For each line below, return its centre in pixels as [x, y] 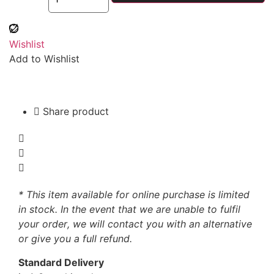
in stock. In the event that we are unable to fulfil [129, 209]
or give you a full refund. [75, 239]
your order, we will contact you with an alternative [135, 224]
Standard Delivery [61, 262]
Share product [76, 112]
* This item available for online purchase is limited [134, 195]
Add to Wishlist [44, 59]
